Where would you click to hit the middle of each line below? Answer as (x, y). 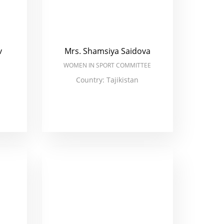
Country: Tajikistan (107, 80)
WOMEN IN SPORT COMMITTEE (107, 65)
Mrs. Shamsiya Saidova (107, 51)
